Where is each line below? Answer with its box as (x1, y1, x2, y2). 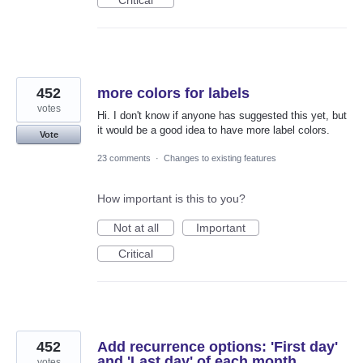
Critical (118, 246, 153, 260)
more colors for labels (97, 84, 250, 101)
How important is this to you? (97, 191, 246, 205)
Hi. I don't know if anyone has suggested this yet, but (97, 109, 347, 122)
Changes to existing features (164, 152, 276, 163)
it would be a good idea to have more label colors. (97, 123, 330, 136)
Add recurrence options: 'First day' (97, 338, 338, 355)
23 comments (97, 152, 151, 163)
